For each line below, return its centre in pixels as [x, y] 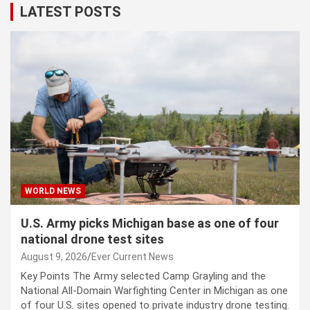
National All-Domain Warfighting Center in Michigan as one [154, 291]
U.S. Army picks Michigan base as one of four [150, 224]
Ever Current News [133, 257]
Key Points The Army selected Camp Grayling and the [143, 276]
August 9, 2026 [54, 257]
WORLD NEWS [53, 191]
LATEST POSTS [71, 12]
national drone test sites [92, 239]
